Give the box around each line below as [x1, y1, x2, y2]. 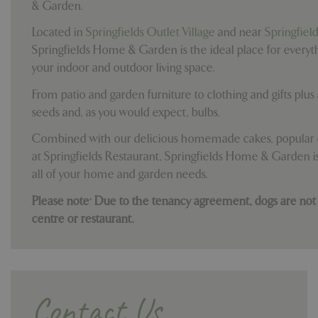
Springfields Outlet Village [86, 26, 218, 40]
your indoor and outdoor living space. [32, 61, 215, 75]
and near [218, 26, 265, 40]
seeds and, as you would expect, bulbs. [32, 105, 220, 119]
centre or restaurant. [32, 212, 134, 226]
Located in [32, 26, 86, 40]
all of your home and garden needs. [32, 168, 208, 182]
